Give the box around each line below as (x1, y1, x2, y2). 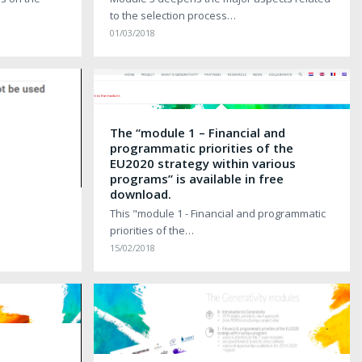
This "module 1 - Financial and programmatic (109, 205, 326, 221)
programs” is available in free (109, 170, 284, 187)
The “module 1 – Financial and (109, 124, 285, 141)
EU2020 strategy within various (109, 154, 296, 171)
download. (109, 185, 171, 202)
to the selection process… (109, 7, 236, 23)
